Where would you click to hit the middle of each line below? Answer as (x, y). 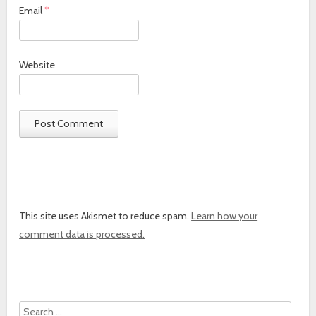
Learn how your (225, 215)
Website (37, 65)
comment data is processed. (82, 234)
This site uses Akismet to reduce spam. (105, 215)
